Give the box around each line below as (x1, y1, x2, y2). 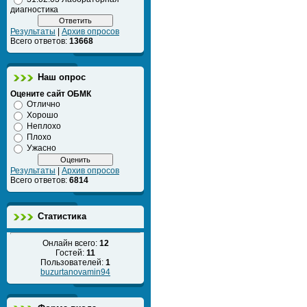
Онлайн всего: (42, 238, 99, 248)
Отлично (27, 99, 60, 109)
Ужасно (27, 143, 56, 153)
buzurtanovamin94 (40, 267, 110, 277)
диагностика (10, 5, 58, 14)
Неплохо (27, 121, 61, 131)
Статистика (38, 211, 86, 221)
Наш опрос (38, 72, 86, 82)
